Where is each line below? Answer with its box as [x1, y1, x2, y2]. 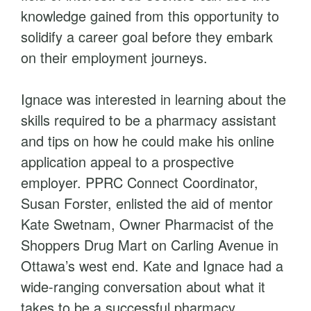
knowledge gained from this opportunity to [21, 6, 279, 26]
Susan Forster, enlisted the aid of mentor [21, 193, 273, 213]
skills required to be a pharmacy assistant [21, 110, 276, 130]
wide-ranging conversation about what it [21, 276, 265, 296]
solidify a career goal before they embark [21, 26, 273, 47]
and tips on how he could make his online [21, 131, 274, 151]
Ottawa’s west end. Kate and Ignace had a [21, 255, 283, 276]
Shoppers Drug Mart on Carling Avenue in [21, 235, 278, 255]
